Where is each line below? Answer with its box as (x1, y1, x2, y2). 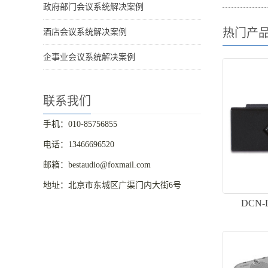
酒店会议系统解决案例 (43, 28, 127, 37)
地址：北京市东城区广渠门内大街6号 (43, 181, 181, 190)
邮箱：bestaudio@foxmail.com (43, 160, 151, 170)
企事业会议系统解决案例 (43, 53, 135, 62)
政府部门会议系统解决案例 (43, 2, 144, 12)
